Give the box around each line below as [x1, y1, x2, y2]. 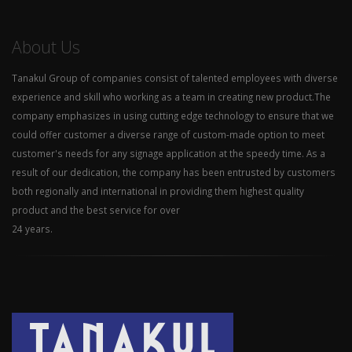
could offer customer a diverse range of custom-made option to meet [12, 127, 324, 141]
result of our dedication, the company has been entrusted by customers [12, 165, 335, 178]
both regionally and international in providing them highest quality [12, 184, 304, 197]
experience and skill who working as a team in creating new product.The [12, 90, 331, 103]
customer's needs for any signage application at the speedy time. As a [12, 146, 325, 159]
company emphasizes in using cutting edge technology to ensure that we [12, 108, 334, 122]
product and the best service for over [12, 203, 180, 216]
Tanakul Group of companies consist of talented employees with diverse [12, 71, 338, 84]
